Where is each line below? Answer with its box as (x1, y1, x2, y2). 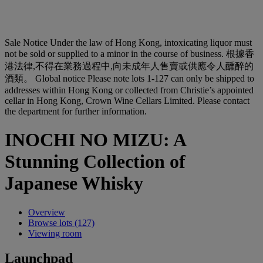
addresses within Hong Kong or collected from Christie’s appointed (5, 85, 254, 95)
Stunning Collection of (5, 151, 186, 173)
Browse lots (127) (28, 217, 95, 228)
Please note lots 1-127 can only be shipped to (85, 73, 254, 83)
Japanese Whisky (5, 173, 143, 194)
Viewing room (28, 228, 82, 238)
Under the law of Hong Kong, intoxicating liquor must (48, 38, 252, 48)
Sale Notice (5, 38, 48, 48)
